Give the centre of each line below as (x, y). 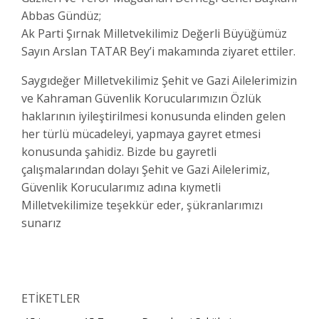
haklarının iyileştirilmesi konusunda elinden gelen (153, 116)
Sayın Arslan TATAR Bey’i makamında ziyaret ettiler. (158, 51)
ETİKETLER (51, 298)
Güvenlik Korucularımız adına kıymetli (121, 187)
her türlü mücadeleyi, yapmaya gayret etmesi (141, 134)
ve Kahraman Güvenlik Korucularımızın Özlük (141, 98)
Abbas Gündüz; (61, 16)
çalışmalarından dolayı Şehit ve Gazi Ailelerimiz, (146, 169)
